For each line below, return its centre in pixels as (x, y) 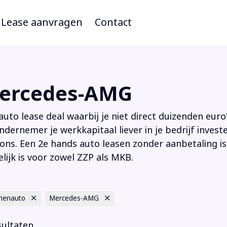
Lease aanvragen (42, 22)
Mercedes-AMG (74, 199)
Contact (113, 22)
